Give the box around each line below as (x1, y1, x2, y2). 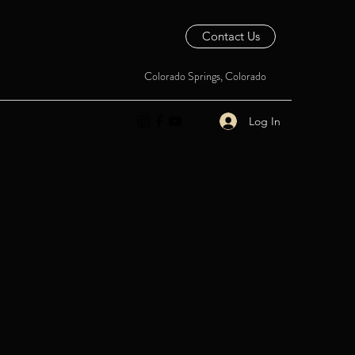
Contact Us (201, 29, 260, 44)
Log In (248, 113, 281, 128)
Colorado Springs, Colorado (144, 68, 266, 84)
